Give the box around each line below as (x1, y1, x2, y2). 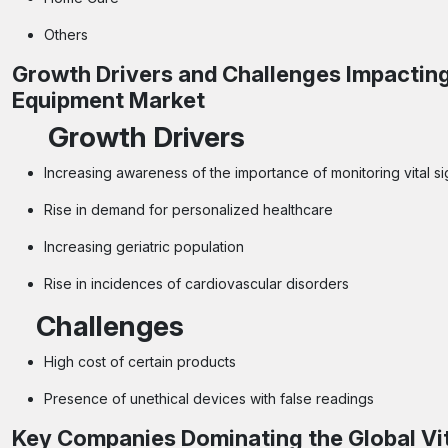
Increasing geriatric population (44, 238, 244, 255)
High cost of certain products (44, 353, 236, 370)
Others (44, 26, 88, 43)
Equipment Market (12, 87, 205, 113)
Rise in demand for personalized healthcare (44, 201, 333, 218)
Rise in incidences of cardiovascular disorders (44, 275, 349, 292)
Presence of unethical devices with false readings (44, 390, 374, 407)
